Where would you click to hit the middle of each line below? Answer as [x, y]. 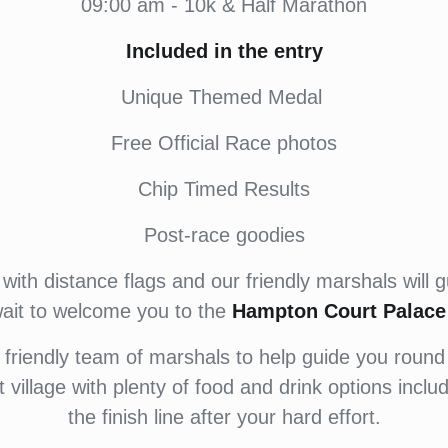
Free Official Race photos [224, 142]
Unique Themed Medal [224, 96]
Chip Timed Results [224, 188]
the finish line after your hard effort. [224, 416]
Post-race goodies [224, 234]
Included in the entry [224, 50]
